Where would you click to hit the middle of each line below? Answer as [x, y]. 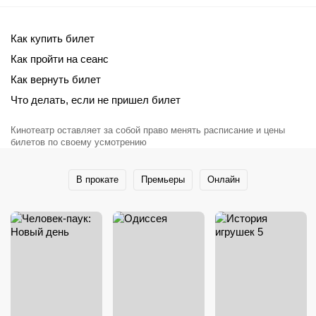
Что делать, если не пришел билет [96, 99]
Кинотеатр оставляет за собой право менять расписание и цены [148, 130]
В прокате [97, 180]
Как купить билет [53, 38]
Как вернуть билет [56, 79]
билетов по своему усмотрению [79, 142]
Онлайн [224, 180]
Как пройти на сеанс [60, 59]
